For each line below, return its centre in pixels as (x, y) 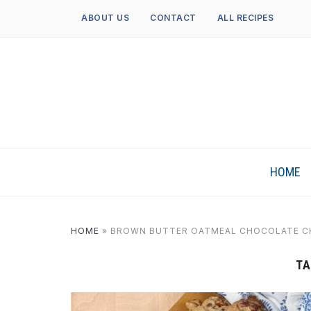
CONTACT (173, 18)
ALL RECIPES (245, 18)
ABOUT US (105, 18)
